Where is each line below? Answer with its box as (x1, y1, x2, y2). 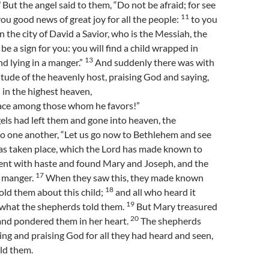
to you (189, 13, 217, 25)
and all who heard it (113, 186, 196, 198)
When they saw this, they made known (44, 172, 204, 183)
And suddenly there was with (93, 56, 214, 68)
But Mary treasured (134, 201, 217, 212)
